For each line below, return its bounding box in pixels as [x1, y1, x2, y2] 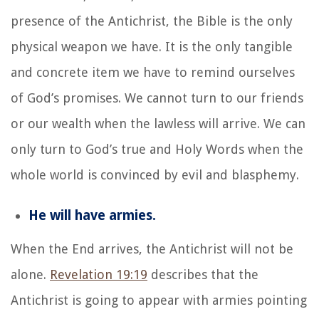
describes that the [147, 266, 258, 282]
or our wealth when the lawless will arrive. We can [11, 115, 305, 131]
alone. [11, 266, 50, 282]
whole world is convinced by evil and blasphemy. [11, 167, 299, 182]
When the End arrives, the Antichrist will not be [11, 241, 293, 256]
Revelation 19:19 [50, 266, 147, 282]
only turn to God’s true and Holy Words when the [11, 141, 303, 157]
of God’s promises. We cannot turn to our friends [11, 90, 303, 105]
